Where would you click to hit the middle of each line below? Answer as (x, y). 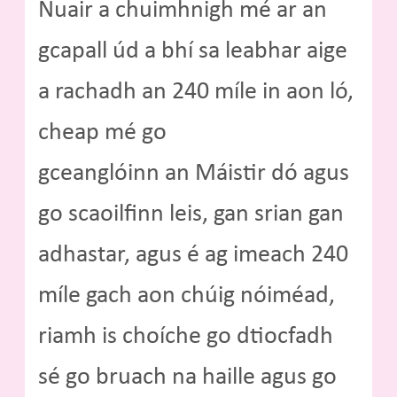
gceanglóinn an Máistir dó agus (194, 173)
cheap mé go (102, 132)
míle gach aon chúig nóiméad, (187, 296)
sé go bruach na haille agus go (187, 377)
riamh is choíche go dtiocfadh (186, 336)
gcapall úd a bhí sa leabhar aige (193, 51)
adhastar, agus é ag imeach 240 (193, 255)
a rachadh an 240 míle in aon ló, (196, 92)
